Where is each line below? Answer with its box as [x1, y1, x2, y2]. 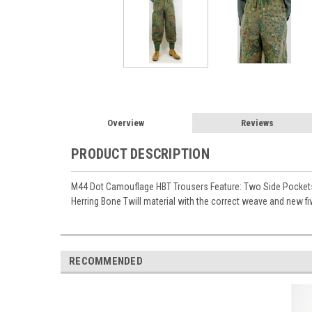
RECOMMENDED [69, 254, 143, 267]
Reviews [241, 118, 274, 128]
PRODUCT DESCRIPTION [71, 146, 210, 162]
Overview [107, 118, 145, 128]
